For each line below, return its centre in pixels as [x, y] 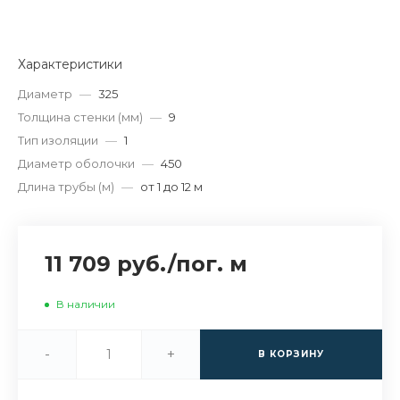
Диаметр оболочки [76, 164]
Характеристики [70, 65]
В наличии [86, 304]
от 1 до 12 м [171, 187]
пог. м [212, 264]
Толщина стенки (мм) [80, 117]
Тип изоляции [58, 141]
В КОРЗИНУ [291, 354]
